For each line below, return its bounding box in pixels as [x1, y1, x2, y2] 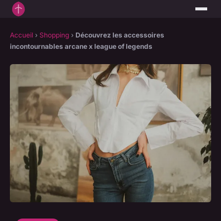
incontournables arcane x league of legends [10, 42, 152, 51]
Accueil [10, 31, 33, 39]
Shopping [39, 31, 69, 39]
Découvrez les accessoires [75, 31, 164, 39]
